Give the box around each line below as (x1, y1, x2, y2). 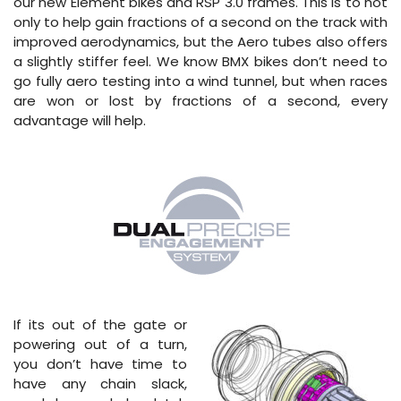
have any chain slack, (13, 373, 187, 393)
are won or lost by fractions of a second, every (13, 90, 388, 110)
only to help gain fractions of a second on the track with (13, 12, 388, 31)
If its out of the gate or (13, 314, 187, 334)
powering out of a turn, (13, 334, 187, 354)
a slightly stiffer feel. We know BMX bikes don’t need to (13, 51, 388, 71)
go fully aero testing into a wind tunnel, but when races (13, 71, 388, 90)
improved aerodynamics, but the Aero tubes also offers (13, 31, 388, 51)
